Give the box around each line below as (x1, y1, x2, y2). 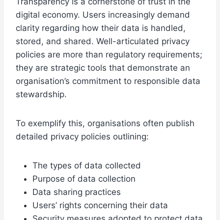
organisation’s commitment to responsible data (16, 76, 200, 86)
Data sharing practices (32, 187, 121, 197)
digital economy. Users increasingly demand (16, 10, 190, 20)
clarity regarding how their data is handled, (16, 23, 186, 33)
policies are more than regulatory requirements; (16, 50, 202, 60)
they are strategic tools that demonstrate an (16, 63, 190, 73)
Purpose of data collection (32, 174, 136, 184)
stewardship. (16, 89, 67, 100)
